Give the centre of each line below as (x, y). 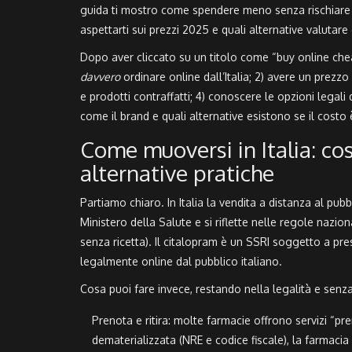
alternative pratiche (177, 173)
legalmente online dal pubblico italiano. (181, 262)
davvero (100, 77)
